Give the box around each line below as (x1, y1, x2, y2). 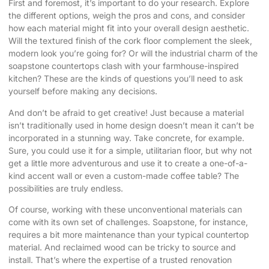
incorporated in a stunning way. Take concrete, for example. (8, 132, 244, 143)
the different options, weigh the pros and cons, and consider (8, 10, 245, 21)
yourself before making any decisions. (8, 86, 157, 97)
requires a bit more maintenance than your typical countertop (8, 229, 249, 240)
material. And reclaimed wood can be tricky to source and (8, 241, 236, 252)
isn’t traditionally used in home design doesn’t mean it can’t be (8, 119, 254, 130)
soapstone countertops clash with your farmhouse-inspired (8, 61, 239, 71)
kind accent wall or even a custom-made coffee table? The (8, 170, 239, 181)
